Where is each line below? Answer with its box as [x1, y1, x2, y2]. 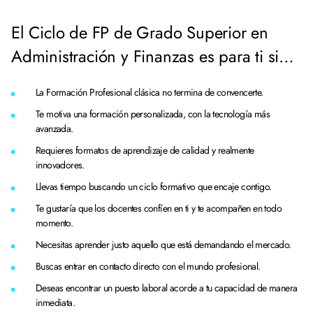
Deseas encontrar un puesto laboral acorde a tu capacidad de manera [36, 281, 298, 295]
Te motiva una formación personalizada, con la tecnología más [36, 107, 270, 121]
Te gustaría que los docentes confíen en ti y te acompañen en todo [36, 201, 282, 215]
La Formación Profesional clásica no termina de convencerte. [36, 85, 265, 99]
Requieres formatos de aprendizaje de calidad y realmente [36, 143, 254, 157]
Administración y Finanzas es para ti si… [11, 44, 294, 68]
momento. [36, 216, 75, 230]
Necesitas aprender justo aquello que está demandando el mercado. [36, 238, 293, 252]
